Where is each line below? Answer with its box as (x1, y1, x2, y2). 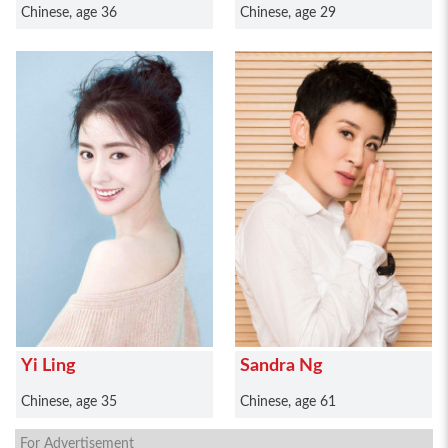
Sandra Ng (240, 357, 323, 375)
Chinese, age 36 (21, 6, 117, 20)
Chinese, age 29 (240, 6, 336, 20)
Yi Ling (21, 357, 76, 375)
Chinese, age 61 (240, 395, 336, 409)
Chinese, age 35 (21, 395, 117, 409)
